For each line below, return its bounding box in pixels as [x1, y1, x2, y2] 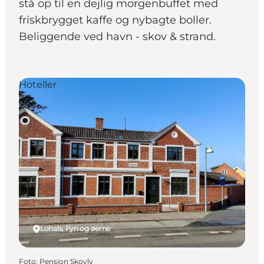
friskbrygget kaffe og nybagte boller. [19, 14, 212, 27]
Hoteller [19, 79, 57, 91]
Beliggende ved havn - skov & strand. [19, 30, 216, 44]
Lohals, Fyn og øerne [40, 224, 110, 233]
